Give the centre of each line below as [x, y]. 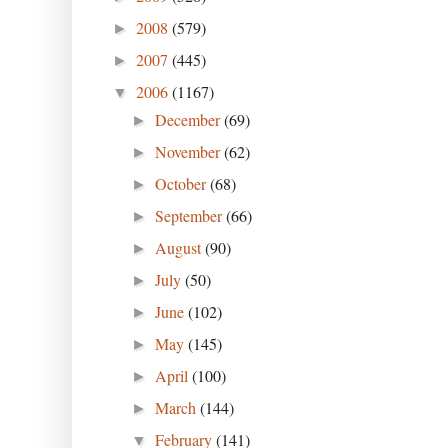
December [190, 119]
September [191, 215]
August [180, 247]
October [183, 183]
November [190, 151]
